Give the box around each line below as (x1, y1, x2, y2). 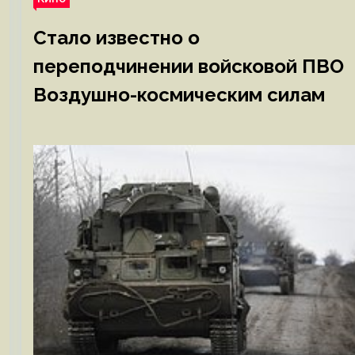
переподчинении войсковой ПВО (32, 55, 344, 78)
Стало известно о (32, 26, 200, 49)
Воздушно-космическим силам (32, 83, 325, 106)
